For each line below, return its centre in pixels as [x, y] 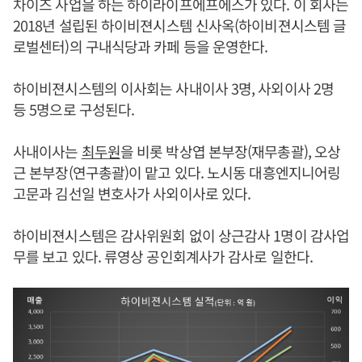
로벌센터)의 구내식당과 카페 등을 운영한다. [141, 46]
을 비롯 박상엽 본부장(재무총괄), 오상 [230, 151]
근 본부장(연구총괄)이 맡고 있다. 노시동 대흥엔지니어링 [177, 172]
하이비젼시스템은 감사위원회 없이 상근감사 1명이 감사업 [181, 235]
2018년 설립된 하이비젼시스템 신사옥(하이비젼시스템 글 [180, 25]
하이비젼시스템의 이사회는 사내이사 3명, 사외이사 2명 [174, 88]
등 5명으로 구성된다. [74, 109]
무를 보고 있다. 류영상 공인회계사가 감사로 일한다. [163, 256]
